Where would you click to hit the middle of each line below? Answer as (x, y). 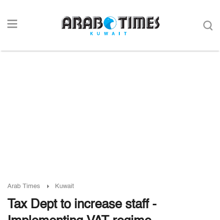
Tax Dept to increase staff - (82, 205)
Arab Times (24, 186)
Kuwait (65, 186)
